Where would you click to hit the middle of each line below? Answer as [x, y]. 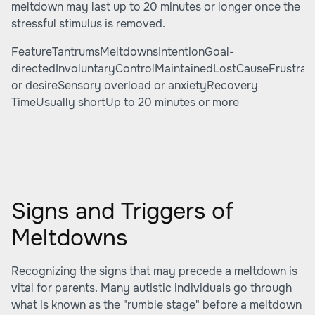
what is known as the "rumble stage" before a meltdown [156, 305]
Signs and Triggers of [122, 211]
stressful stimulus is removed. [88, 24]
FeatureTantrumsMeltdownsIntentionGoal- [123, 52]
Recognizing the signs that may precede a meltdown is [154, 271]
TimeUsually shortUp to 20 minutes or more [125, 102]
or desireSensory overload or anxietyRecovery [135, 85]
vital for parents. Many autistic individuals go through [152, 288]
